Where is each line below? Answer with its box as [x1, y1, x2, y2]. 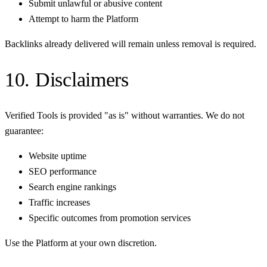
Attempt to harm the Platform [29, 14, 138, 24]
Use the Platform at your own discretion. [5, 238, 157, 249]
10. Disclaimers [5, 69, 129, 91]
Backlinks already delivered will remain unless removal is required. [5, 39, 256, 49]
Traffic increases [29, 197, 90, 208]
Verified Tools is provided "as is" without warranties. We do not [5, 110, 244, 121]
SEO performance [29, 166, 97, 177]
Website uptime [29, 151, 86, 162]
